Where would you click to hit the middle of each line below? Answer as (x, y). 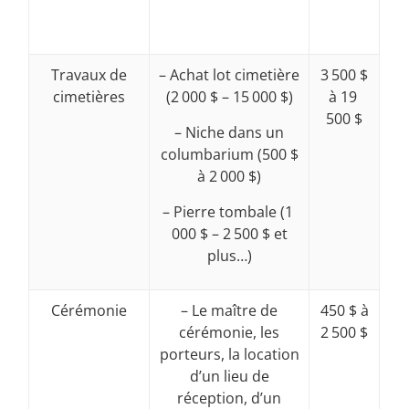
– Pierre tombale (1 (230, 212)
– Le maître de (230, 311)
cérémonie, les (230, 333)
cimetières (89, 97)
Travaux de (89, 75)
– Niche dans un (230, 133)
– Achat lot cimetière (230, 75)
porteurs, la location (229, 355)
